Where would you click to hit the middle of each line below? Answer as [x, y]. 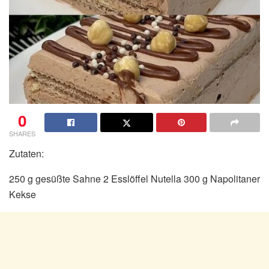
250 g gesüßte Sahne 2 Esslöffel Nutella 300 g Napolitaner [134, 178]
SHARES [22, 133]
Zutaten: [26, 153]
